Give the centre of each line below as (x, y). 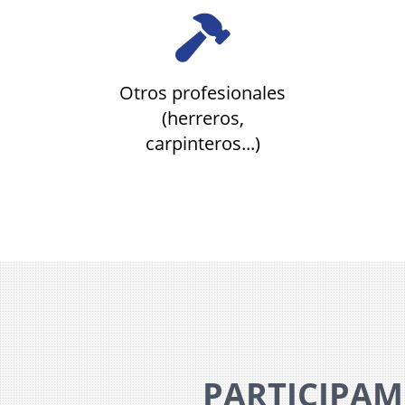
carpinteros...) (202, 143)
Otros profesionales (202, 93)
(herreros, (202, 118)
